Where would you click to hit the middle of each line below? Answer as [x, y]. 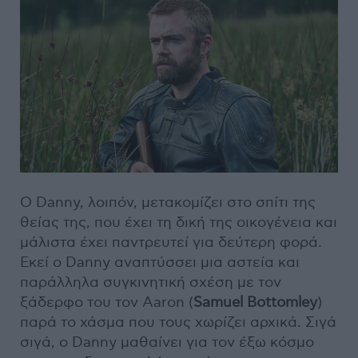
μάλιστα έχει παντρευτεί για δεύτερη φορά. [171, 243]
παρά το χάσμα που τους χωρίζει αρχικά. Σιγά [178, 323]
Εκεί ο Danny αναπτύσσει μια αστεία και [160, 263]
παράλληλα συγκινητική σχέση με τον [151, 283]
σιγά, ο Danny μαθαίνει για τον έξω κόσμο [167, 343]
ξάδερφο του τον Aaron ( [107, 303]
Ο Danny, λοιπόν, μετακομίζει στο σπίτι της [168, 203]
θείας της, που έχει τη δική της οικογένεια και [179, 223]
